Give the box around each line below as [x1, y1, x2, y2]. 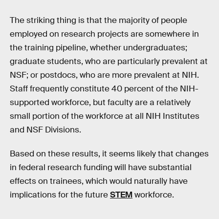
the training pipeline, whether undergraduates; [10, 42, 187, 53]
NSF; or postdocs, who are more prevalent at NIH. [10, 69, 199, 80]
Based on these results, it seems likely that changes [10, 149, 209, 159]
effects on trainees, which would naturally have [10, 176, 188, 187]
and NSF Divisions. [10, 124, 81, 135]
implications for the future [10, 190, 110, 200]
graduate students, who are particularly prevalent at [10, 56, 208, 66]
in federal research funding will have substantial [10, 162, 192, 173]
